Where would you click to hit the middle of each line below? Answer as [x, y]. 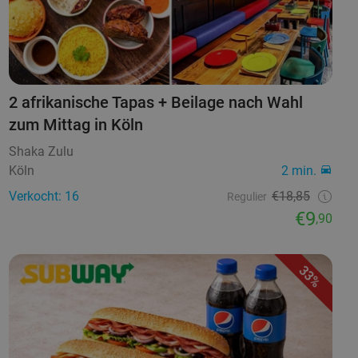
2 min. [298, 170]
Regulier [247, 196]
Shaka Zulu [41, 151]
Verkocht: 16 [44, 196]
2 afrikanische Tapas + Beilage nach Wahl [155, 102]
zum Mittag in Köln [76, 124]
